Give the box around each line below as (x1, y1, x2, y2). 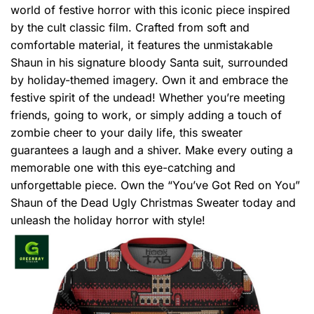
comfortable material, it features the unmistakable (11, 38, 273, 53)
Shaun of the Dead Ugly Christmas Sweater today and (11, 196, 296, 210)
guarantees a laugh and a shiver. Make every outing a (11, 143, 293, 158)
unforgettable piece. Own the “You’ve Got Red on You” (11, 178, 300, 193)
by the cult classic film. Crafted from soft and (11, 20, 250, 35)
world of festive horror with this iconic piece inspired (11, 3, 290, 18)
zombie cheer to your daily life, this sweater (11, 125, 243, 140)
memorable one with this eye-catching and (11, 161, 235, 175)
